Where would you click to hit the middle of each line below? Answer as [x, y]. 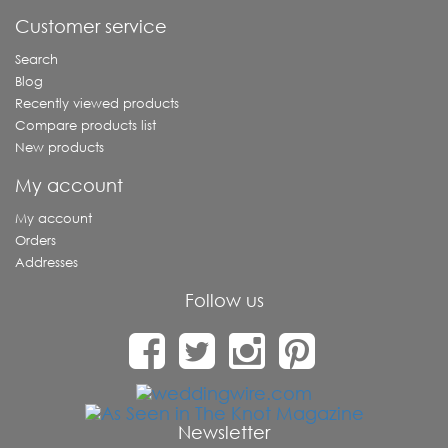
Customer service [91, 26]
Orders [35, 240]
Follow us [224, 300]
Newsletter [224, 432]
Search [36, 59]
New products [59, 147]
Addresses [46, 262]
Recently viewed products [97, 103]
